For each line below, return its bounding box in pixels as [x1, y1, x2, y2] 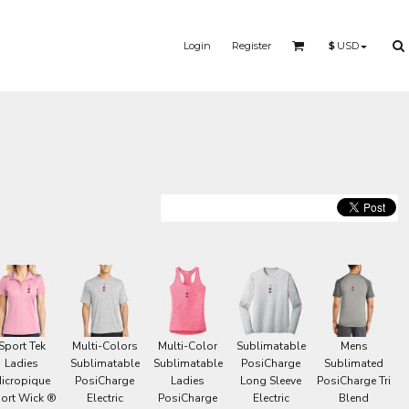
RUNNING [290, 204, 349, 218]
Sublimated [324, 356, 383, 371]
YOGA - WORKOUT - [260, 193, 380, 207]
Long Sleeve [240, 373, 301, 388]
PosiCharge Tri [317, 373, 391, 388]
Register [232, 38, 271, 52]
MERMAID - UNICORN [81, 193, 208, 207]
